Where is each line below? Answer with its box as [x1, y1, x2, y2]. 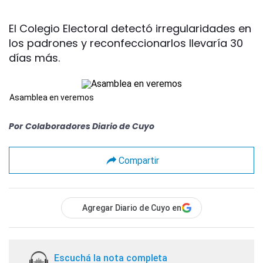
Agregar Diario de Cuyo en [82, 203, 181, 213]
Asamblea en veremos [9, 93, 94, 102]
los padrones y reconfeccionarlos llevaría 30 [9, 36, 243, 50]
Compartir [118, 154, 159, 166]
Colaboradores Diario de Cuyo [25, 120, 154, 132]
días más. [9, 50, 60, 65]
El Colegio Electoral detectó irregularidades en [9, 21, 251, 36]
